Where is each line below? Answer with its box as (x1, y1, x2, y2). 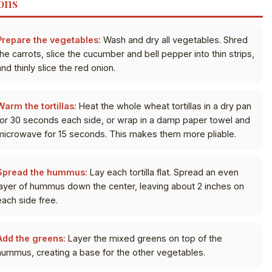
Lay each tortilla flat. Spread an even (87, 166, 239, 177)
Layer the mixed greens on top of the (65, 233, 222, 243)
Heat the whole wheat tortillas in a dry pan (76, 100, 251, 111)
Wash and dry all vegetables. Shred (100, 34, 248, 45)
